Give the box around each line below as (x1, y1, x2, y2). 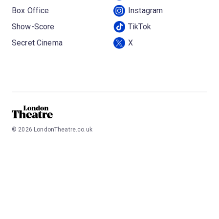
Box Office (12, 6, 49, 16)
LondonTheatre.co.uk (34, 126, 92, 133)
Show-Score (12, 22, 55, 32)
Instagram (128, 6, 163, 16)
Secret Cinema (12, 38, 63, 48)
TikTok (128, 22, 151, 32)
